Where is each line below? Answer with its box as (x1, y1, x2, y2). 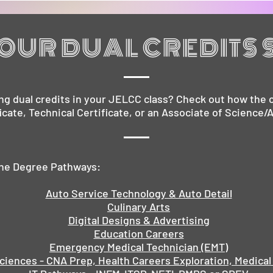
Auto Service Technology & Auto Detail (45, 186, 232, 200)
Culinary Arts (107, 200, 170, 213)
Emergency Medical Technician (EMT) (49, 240, 228, 253)
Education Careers (93, 227, 184, 240)
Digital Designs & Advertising (68, 213, 210, 227)
